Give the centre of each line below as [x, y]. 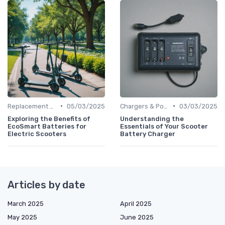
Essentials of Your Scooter [164, 126]
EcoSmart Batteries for [47, 126]
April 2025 [136, 203]
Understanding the [152, 119]
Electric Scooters [37, 134]
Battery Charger [148, 134]
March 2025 [26, 203]
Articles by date [46, 185]
